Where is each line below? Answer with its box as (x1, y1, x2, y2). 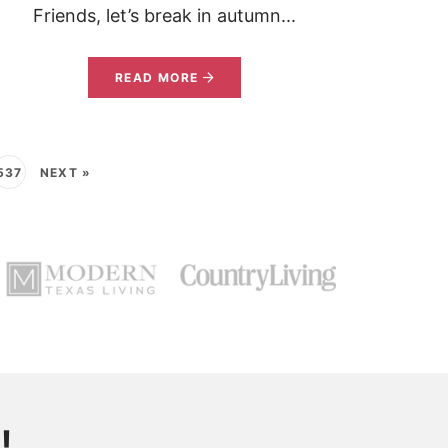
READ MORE (114, 70, 199, 86)
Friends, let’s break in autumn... (32, 5, 296, 27)
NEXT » (40, 164, 92, 180)
